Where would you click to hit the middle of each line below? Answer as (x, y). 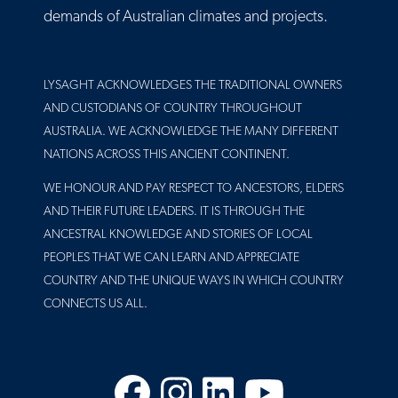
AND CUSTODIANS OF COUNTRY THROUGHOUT (173, 109)
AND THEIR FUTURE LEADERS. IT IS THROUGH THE (174, 212)
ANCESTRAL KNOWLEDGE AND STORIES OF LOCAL (178, 235)
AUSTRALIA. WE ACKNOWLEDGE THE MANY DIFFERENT (191, 132)
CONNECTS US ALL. (96, 305)
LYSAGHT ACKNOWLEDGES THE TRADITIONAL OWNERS (193, 86)
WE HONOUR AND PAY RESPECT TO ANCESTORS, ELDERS (194, 189)
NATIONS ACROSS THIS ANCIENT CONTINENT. (167, 155)
